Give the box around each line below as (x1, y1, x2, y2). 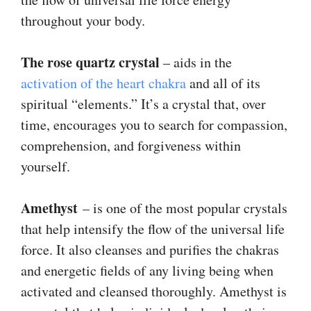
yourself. (21, 156, 70, 176)
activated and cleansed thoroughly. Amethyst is (21, 281, 287, 301)
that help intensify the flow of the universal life (21, 219, 285, 238)
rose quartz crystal (47, 51, 163, 72)
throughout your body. (21, 10, 145, 30)
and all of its (186, 73, 260, 92)
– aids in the (163, 52, 232, 72)
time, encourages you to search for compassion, (21, 115, 287, 134)
